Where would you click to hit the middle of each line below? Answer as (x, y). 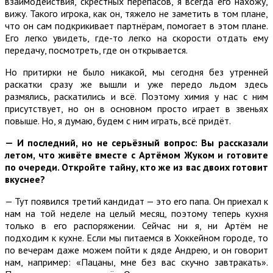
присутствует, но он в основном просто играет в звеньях (136, 108)
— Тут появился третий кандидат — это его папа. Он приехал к (136, 201)
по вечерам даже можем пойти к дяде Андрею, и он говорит (136, 250)
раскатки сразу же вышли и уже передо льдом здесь (136, 84)
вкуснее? (25, 179)
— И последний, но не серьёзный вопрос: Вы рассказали (136, 142)
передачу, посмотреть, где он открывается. (96, 50)
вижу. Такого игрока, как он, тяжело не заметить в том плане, (136, 13)
